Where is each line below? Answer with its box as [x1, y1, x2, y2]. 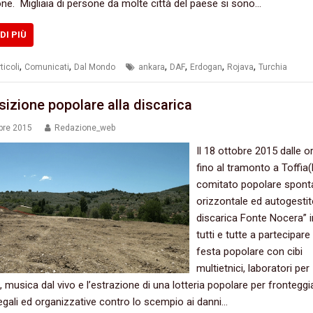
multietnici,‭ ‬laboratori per [196, 262, 310, 275]
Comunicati [24, 61, 69, 72]
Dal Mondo [73, 61, 115, 72]
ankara [138, 61, 165, 72]
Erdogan [189, 61, 222, 72]
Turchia [258, 61, 287, 72]
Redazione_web [54, 123, 115, 133]
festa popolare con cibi [196, 245, 303, 259]
